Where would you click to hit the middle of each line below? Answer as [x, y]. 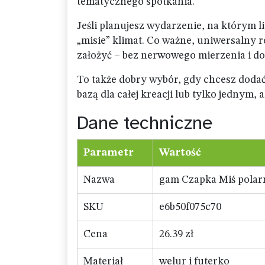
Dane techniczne [145, 123]
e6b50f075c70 [190, 207]
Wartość [180, 153]
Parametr [109, 153]
